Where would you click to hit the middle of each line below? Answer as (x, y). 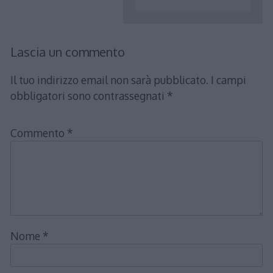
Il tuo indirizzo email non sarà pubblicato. (109, 80)
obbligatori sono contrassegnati (88, 95)
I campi (228, 80)
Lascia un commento (67, 52)
